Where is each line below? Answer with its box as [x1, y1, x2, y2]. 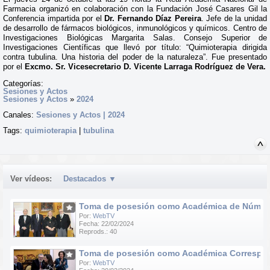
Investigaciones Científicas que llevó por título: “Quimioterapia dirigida [3, 43, 267, 52]
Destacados [63, 174, 106, 183]
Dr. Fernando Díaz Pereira [104, 14, 201, 23]
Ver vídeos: [10, 174, 52, 183]
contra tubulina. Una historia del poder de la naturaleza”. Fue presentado [3, 52, 267, 61]
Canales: [3, 110, 36, 119]
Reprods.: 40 [79, 228, 117, 235]
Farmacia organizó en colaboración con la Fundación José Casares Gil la [3, 4, 267, 13]
